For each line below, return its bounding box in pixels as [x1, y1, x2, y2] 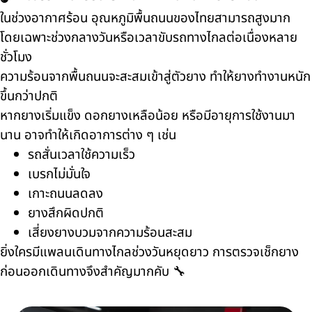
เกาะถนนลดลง [28, 184, 103, 203]
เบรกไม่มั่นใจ [28, 164, 91, 184]
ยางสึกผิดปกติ [28, 203, 104, 223]
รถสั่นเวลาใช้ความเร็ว [28, 145, 135, 164]
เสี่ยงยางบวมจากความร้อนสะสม [28, 223, 192, 242]
